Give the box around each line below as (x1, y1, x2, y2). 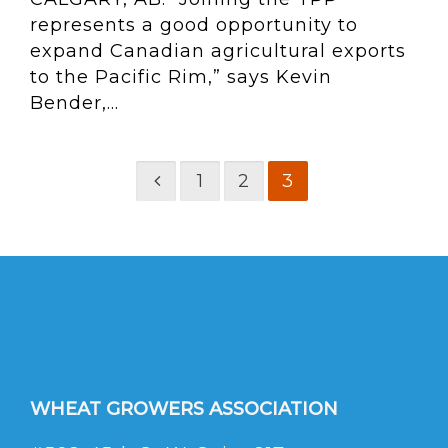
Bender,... (30, 92, 119, 114)
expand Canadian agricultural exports (30, 40, 406, 62)
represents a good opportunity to (30, 14, 358, 36)
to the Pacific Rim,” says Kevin (30, 66, 332, 88)
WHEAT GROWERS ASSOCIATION (30, 398, 338, 421)
